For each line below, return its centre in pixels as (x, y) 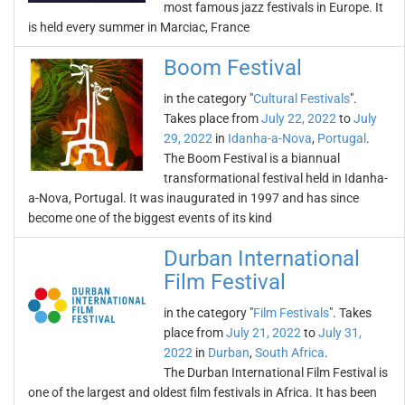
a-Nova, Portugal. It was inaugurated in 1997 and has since (193, 198)
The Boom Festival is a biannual (252, 158)
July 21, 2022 (264, 333)
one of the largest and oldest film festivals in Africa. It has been (202, 392)
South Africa (290, 353)
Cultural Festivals (301, 99)
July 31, (340, 333)
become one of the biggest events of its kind (150, 218)
